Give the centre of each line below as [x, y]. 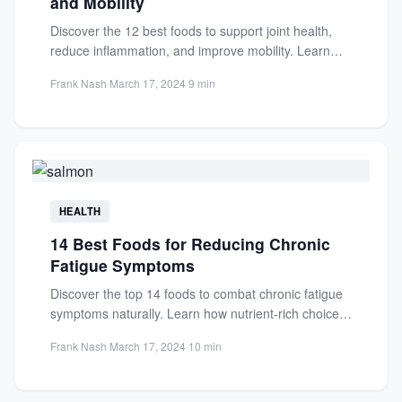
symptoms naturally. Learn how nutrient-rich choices [198, 313]
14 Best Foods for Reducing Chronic [190, 244]
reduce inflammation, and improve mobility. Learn [190, 50]
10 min [205, 346]
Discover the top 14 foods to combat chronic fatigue [197, 293]
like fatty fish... [91, 333]
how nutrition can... [104, 70]
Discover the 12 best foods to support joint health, [191, 31]
